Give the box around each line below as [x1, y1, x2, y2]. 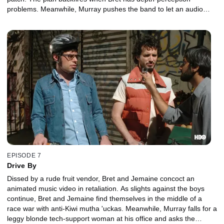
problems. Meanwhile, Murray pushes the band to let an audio [7, 4, 203, 13]
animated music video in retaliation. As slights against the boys [7, 184, 204, 193]
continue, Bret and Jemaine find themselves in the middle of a [7, 194, 202, 203]
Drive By [7, 161, 36, 170]
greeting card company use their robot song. [7, 14, 147, 23]
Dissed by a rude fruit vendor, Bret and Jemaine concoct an [7, 174, 194, 183]
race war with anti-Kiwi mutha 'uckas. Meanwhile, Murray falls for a [7, 204, 217, 213]
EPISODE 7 [7, 152, 41, 159]
